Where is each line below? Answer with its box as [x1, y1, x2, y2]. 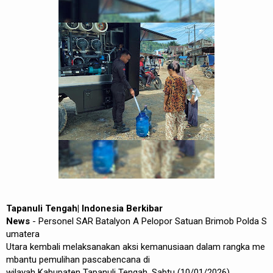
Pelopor [141, 216, 172, 227]
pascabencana [82, 254, 141, 265]
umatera [6, 229, 40, 239]
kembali [30, 241, 60, 252]
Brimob [205, 216, 234, 227]
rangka [223, 241, 250, 252]
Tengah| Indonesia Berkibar [45, 203, 163, 214]
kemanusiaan [141, 241, 194, 252]
